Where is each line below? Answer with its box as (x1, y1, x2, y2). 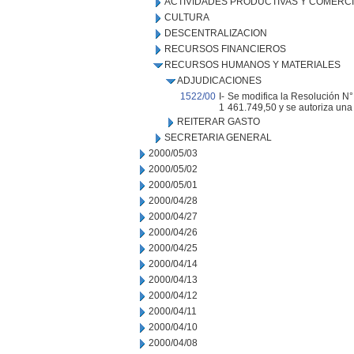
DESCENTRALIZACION (164, 28, 267, 39)
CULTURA (164, 12, 209, 23)
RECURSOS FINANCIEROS (164, 43, 286, 55)
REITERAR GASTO (177, 116, 260, 127)
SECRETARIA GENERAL (164, 132, 272, 143)
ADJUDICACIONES (177, 75, 262, 86)
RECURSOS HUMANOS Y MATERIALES (164, 59, 341, 70)
